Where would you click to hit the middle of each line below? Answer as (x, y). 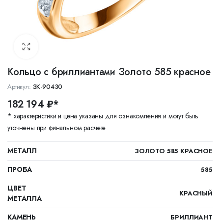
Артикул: (19, 87)
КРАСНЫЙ (196, 193)
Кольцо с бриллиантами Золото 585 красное (109, 72)
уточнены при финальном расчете (57, 128)
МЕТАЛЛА (25, 198)
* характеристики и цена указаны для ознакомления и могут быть (103, 116)
